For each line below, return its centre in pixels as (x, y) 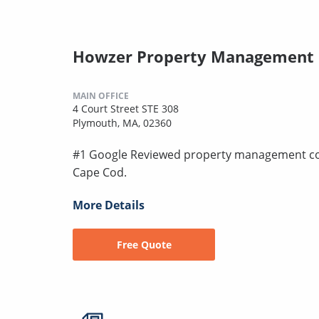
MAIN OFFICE (101, 95)
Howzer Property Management (193, 56)
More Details (109, 205)
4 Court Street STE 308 (126, 108)
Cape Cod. (100, 172)
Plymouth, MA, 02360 (122, 122)
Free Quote (144, 244)
